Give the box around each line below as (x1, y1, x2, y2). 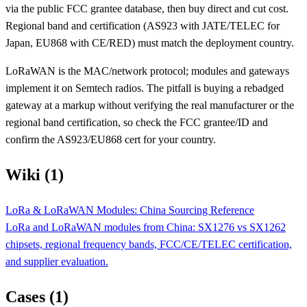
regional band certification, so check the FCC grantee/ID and (5, 116, 268, 128)
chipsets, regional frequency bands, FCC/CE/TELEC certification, (5, 238, 292, 250)
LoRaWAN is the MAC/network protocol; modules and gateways (5, 64, 289, 77)
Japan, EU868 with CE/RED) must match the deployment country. (5, 36, 294, 49)
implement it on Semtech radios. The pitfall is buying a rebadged (5, 82, 284, 94)
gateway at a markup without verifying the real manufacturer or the (5, 99, 294, 111)
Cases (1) (5, 287, 69, 306)
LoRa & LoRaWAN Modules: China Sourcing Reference (5, 204, 254, 216)
